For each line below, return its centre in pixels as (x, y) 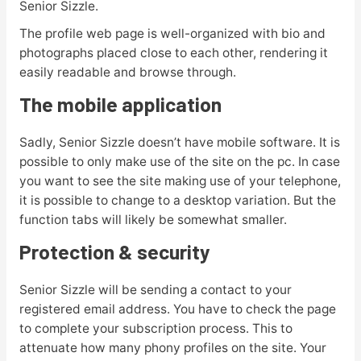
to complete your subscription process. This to (156, 329)
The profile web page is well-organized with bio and (172, 34)
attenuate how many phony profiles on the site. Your (172, 348)
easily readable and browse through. (127, 73)
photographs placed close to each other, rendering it (173, 53)
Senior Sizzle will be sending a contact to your (155, 290)
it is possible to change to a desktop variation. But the (177, 201)
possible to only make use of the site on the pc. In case (179, 162)
